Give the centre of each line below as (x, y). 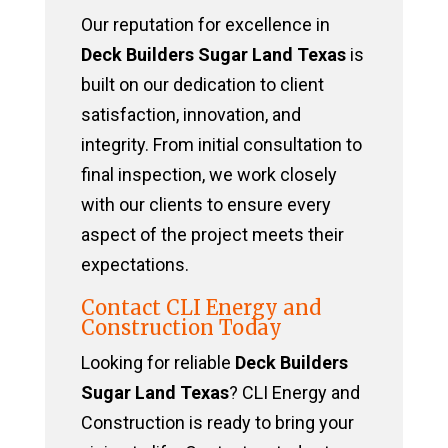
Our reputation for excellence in (205, 25)
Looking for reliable (157, 363)
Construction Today (181, 328)
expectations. (134, 265)
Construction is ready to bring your (217, 423)
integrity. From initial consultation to (221, 145)
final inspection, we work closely (208, 175)
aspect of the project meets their (212, 235)
